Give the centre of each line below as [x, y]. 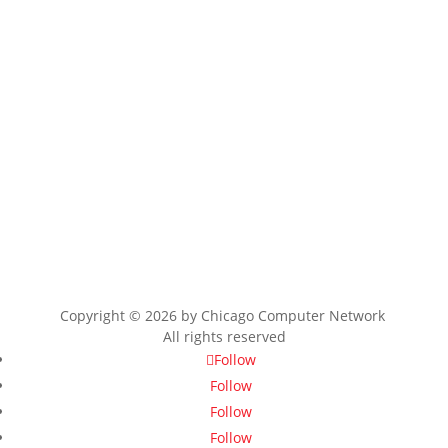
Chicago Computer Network [292, 315]
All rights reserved [224, 336]
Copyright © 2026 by [130, 315]
